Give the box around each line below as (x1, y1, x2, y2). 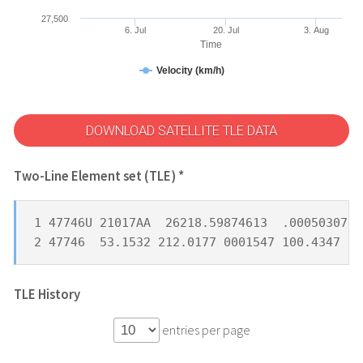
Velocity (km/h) (156, 64, 224, 76)
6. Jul (125, 24, 147, 35)
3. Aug (303, 24, 329, 35)
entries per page (159, 322, 250, 340)
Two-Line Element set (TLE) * (13, 168, 184, 186)
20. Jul (212, 24, 239, 35)
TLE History (13, 285, 80, 303)
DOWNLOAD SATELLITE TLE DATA (86, 122, 277, 139)
